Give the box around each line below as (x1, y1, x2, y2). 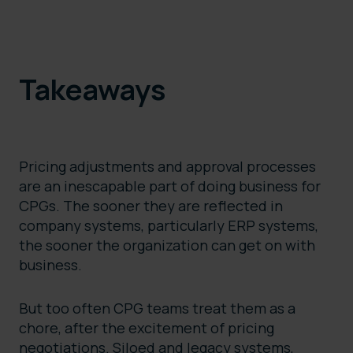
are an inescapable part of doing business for (19, 176, 321, 196)
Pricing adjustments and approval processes (19, 157, 316, 176)
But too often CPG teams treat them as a (19, 299, 295, 318)
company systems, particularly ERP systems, (19, 216, 318, 236)
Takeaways (19, 70, 171, 110)
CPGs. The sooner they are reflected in (19, 196, 283, 216)
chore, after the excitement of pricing (19, 318, 274, 338)
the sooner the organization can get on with (19, 236, 315, 255)
